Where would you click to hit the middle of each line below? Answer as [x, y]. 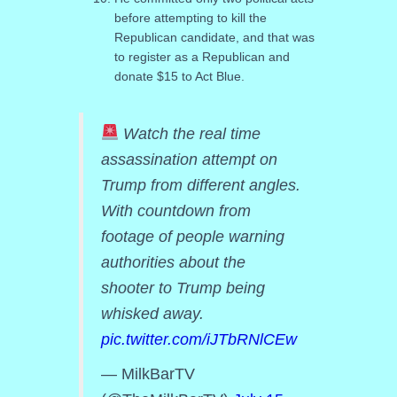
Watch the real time [190, 133]
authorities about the [173, 262]
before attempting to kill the [190, 17]
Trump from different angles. [200, 185]
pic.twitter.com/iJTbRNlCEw [198, 339]
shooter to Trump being [183, 288]
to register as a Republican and [202, 56]
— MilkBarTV [148, 374]
